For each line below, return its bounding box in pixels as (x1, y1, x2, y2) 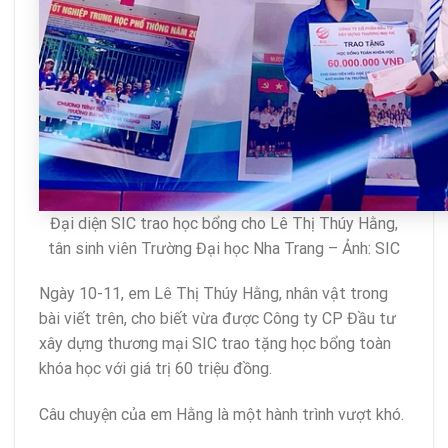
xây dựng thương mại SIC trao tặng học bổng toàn (39, 334, 391, 354)
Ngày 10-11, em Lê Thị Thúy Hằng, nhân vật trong (39, 284, 388, 304)
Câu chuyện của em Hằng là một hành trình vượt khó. (39, 405, 404, 425)
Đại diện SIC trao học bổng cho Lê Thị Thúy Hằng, (50, 213, 398, 233)
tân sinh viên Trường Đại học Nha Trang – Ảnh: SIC (48, 238, 400, 258)
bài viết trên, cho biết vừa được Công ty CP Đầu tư (39, 309, 396, 329)
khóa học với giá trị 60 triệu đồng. (39, 359, 272, 379)
